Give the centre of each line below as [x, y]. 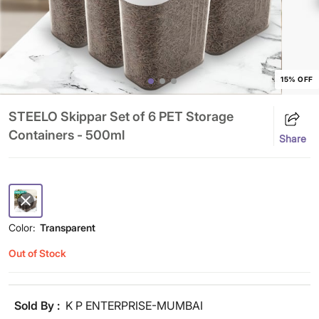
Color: [22, 228]
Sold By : [37, 305]
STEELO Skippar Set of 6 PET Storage [121, 116]
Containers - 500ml [67, 135]
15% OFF [297, 79]
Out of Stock [37, 253]
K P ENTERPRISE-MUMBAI [134, 305]
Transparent [68, 228]
